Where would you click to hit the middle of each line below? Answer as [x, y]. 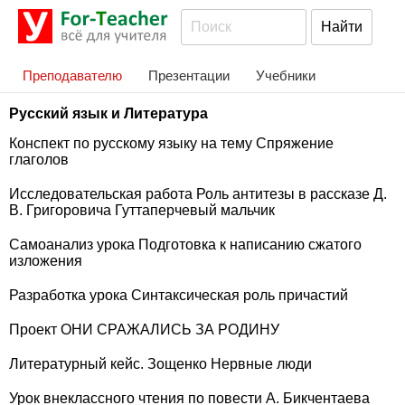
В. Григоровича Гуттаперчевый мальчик [142, 210]
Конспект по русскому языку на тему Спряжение [171, 143]
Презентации [189, 75]
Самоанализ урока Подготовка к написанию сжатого [185, 245]
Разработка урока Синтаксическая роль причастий [179, 295]
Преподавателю [72, 75]
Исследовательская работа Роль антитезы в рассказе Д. [198, 194]
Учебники [286, 75]
